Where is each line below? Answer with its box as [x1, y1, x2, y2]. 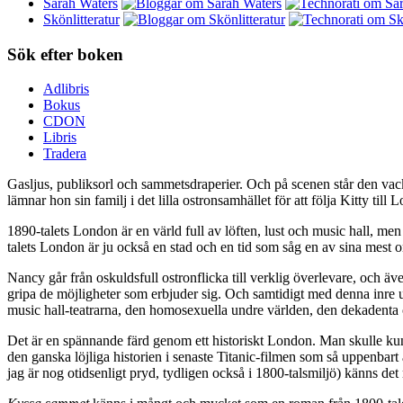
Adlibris [43, 81, 89, 97]
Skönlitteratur [43, 11, 120, 27]
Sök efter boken [7, 44, 123, 64]
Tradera [43, 146, 86, 162]
